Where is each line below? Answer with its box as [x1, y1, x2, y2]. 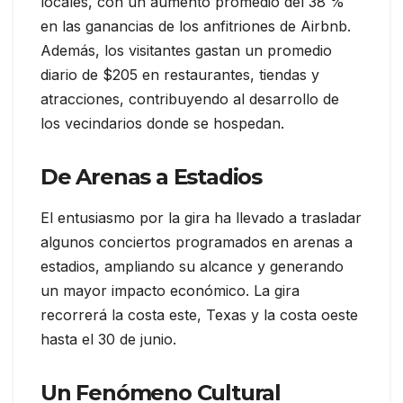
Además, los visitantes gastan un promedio [40, 40, 332, 59]
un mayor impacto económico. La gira [40, 282, 300, 300]
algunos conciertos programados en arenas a [40, 233, 353, 252]
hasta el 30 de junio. [40, 330, 176, 349]
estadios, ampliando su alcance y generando [40, 257, 344, 276]
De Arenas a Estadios [40, 163, 262, 190]
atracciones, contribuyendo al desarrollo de [40, 89, 339, 108]
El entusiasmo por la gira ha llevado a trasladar [40, 209, 362, 228]
